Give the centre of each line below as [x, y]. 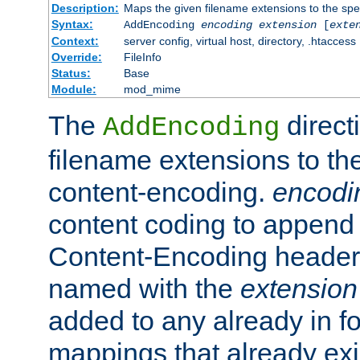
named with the [144, 288]
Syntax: [72, 24]
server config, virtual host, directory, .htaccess [239, 41]
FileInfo [142, 57]
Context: [75, 41]
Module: [74, 89]
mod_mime [152, 89]
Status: [71, 73]
